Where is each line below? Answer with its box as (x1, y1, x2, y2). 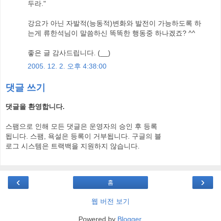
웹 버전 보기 (91, 197, 130, 206)
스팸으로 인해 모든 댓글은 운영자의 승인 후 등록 (5, 122, 157, 130)
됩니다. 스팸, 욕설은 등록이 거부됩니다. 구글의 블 (5, 132, 161, 140)
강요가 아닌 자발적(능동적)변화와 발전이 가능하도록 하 (28, 19, 201, 27)
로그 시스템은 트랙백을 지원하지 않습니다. (5, 142, 140, 150)
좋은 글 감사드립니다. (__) (28, 48, 110, 57)
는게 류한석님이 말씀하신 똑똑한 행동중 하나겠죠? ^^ (28, 29, 195, 37)
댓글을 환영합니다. (5, 102, 65, 110)
